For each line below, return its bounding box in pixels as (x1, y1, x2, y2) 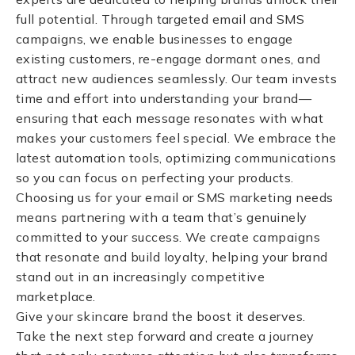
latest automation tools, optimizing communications (16, 150, 337, 166)
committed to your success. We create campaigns (16, 229, 321, 245)
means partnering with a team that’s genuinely (16, 209, 307, 225)
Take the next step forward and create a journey (16, 328, 315, 344)
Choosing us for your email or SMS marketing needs (16, 189, 334, 205)
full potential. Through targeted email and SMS (16, 11, 305, 27)
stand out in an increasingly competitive (16, 269, 265, 284)
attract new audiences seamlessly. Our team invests (16, 71, 338, 86)
